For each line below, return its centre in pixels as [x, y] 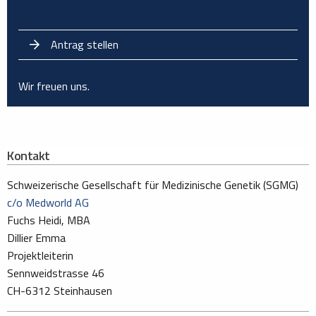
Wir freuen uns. [54, 86]
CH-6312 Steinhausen [60, 291]
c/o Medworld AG [48, 203]
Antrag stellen [85, 45]
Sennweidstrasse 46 [56, 273]
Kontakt [29, 156]
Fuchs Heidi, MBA [49, 220]
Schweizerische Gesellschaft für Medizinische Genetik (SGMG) [153, 185]
